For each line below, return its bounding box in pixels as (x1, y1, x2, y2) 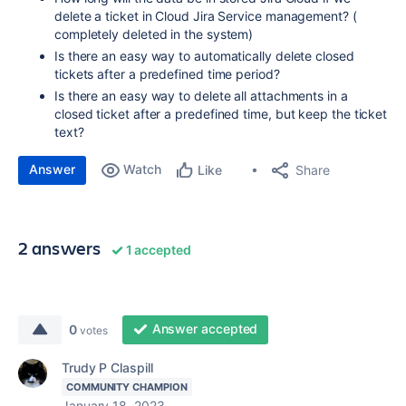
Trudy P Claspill (62, 360, 153, 375)
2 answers (18, 236, 101, 260)
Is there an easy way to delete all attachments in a (54, 88, 348, 103)
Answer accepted (151, 321, 258, 336)
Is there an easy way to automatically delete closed (54, 48, 354, 63)
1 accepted (122, 242, 192, 257)
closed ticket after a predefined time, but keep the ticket (54, 106, 388, 121)
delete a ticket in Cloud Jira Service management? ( (54, 8, 357, 24)
